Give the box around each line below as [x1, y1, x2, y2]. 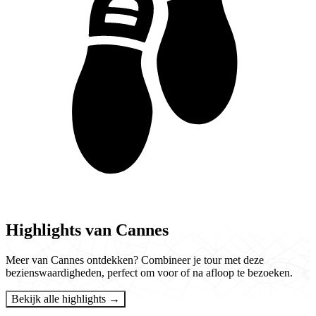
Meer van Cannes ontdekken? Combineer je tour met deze [6, 253, 264, 266]
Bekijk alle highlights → [109, 292, 120, 305]
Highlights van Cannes [6, 221, 169, 240]
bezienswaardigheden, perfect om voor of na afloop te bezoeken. [6, 266, 293, 279]
